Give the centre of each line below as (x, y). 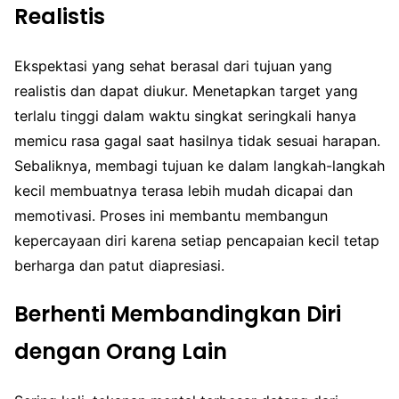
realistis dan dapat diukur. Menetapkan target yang (186, 90)
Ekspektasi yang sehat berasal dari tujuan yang (173, 65)
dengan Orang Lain (121, 351)
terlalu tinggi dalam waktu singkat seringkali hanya (185, 115)
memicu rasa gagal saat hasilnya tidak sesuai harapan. (197, 140)
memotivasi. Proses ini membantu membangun (171, 215)
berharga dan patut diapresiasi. (119, 265)
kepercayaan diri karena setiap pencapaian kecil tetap (197, 240)
